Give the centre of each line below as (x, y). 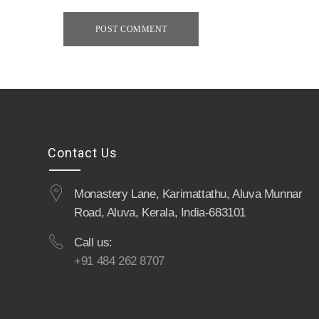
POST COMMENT (131, 29)
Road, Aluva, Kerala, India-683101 (160, 213)
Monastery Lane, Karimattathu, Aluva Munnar (188, 194)
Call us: (94, 243)
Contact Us (83, 153)
